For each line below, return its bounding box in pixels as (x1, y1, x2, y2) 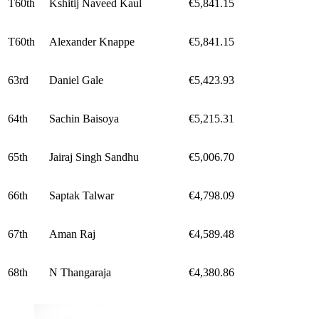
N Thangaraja (49, 266, 111, 279)
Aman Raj (49, 228, 95, 241)
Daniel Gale (49, 74, 103, 87)
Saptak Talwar (49, 189, 114, 202)
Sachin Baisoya (49, 113, 119, 125)
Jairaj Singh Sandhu (49, 151, 139, 164)
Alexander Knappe (49, 36, 135, 48)
